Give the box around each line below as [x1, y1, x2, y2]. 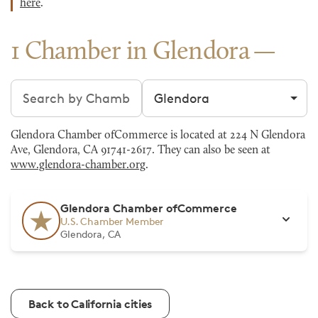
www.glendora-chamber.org [11, 160, 146, 171]
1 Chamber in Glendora [11, 40, 250, 65]
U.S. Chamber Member [60, 215, 164, 227]
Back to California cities [28, 297, 152, 311]
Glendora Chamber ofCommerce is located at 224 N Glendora [11, 130, 305, 141]
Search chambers [10, 80, 116, 96]
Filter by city [141, 80, 216, 96]
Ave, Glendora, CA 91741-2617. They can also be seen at [11, 145, 270, 156]
